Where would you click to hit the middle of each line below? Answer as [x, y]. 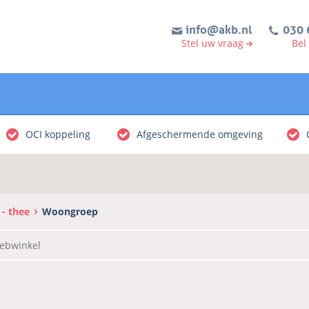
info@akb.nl [219, 28]
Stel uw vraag [212, 43]
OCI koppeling [58, 134]
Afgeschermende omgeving [200, 134]
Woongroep [70, 211]
